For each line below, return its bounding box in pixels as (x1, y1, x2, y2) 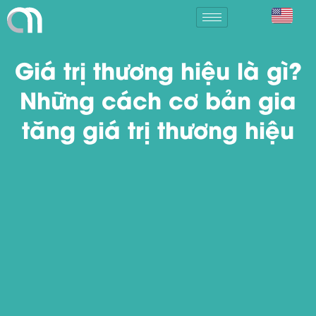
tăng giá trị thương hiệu (22, 112, 294, 145)
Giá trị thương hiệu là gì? (14, 53, 302, 86)
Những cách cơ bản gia (20, 83, 296, 116)
